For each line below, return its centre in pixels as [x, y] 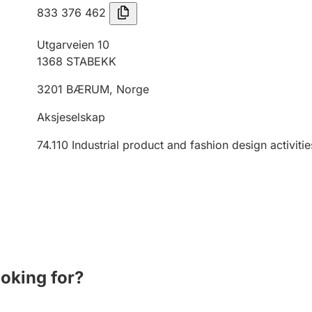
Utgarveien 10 [73, 45]
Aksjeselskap [71, 117]
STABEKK [91, 61]
